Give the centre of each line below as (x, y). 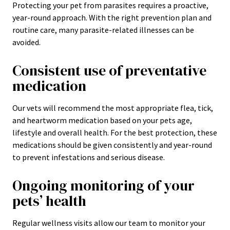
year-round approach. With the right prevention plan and (112, 17)
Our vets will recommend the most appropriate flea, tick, (113, 108)
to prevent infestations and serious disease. (89, 157)
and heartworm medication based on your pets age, (102, 120)
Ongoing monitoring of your (103, 185)
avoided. (26, 42)
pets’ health (49, 201)
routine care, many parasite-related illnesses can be (103, 30)
